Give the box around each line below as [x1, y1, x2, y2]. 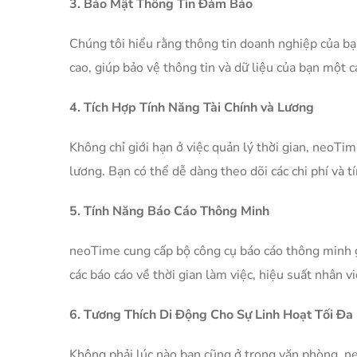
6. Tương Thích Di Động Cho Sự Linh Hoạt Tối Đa [69, 306, 353, 324]
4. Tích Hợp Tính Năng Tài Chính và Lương [69, 99, 314, 117]
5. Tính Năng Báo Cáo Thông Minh [69, 202, 269, 221]
